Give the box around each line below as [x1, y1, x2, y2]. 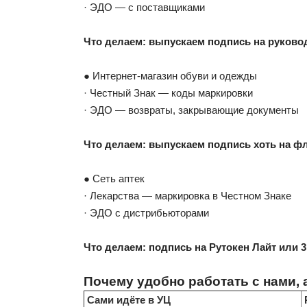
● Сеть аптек [84, 172, 145, 184]
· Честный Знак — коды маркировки [84, 86, 253, 99]
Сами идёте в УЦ [87, 293, 176, 306]
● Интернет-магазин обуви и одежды [84, 69, 257, 82]
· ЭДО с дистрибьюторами [84, 206, 209, 219]
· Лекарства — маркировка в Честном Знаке [84, 189, 291, 201]
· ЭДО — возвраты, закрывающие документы [84, 103, 299, 116]
